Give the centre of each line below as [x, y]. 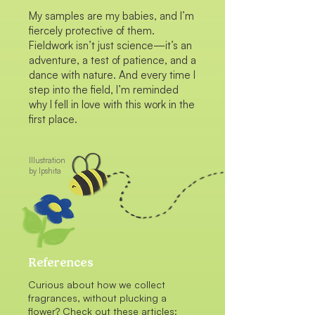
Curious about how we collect [97, 284]
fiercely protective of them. [92, 31]
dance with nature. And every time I [112, 75]
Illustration [47, 160]
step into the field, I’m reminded [104, 90]
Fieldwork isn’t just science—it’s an [110, 45]
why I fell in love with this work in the [112, 104]
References [61, 263]
